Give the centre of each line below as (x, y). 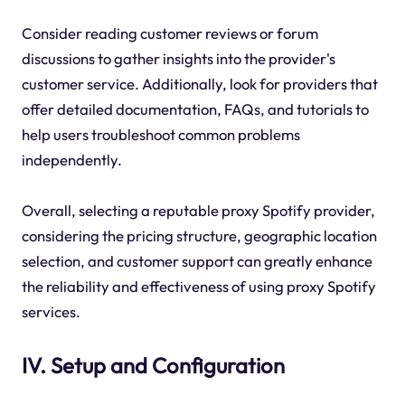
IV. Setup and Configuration (153, 365)
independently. (71, 159)
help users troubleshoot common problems (160, 134)
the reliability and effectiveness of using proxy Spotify (198, 286)
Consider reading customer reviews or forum (170, 33)
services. (51, 311)
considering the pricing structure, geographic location (199, 235)
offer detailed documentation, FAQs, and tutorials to (195, 108)
